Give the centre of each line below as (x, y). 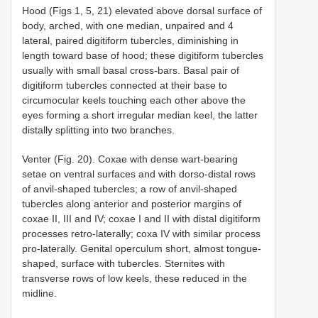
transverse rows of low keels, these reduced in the (135, 278)
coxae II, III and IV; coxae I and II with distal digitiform (141, 218)
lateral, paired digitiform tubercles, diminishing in (130, 40)
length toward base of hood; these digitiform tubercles (143, 55)
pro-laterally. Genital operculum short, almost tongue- (142, 248)
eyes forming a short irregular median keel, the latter (140, 115)
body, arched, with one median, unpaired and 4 (128, 25)
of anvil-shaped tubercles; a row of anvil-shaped (130, 188)
